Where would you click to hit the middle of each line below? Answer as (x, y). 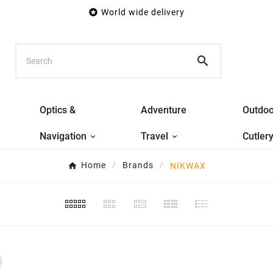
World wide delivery (143, 12)
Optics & (58, 110)
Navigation (63, 136)
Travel (155, 136)
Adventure (164, 110)
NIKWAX (188, 165)
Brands (138, 165)
